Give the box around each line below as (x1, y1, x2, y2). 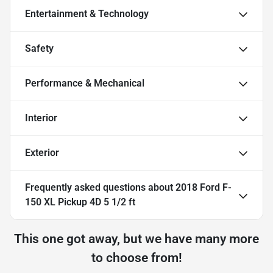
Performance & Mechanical (25, 77, 144, 89)
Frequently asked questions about (25, 181, 175, 193)
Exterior (25, 146, 59, 158)
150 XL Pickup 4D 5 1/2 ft (25, 196, 135, 208)
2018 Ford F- (175, 181, 232, 193)
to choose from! (91, 250, 182, 265)
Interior (25, 112, 57, 124)
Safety (25, 42, 54, 54)
